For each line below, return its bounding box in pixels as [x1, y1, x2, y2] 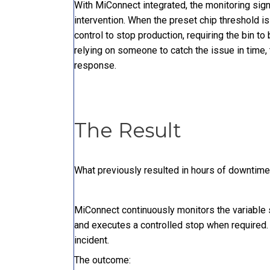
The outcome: [74, 254, 131, 266]
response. [74, 60, 116, 72]
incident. [74, 234, 109, 246]
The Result [74, 118, 181, 143]
